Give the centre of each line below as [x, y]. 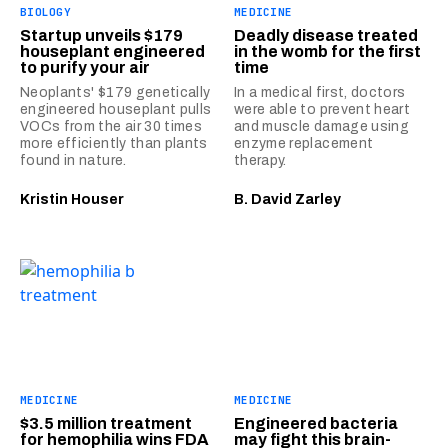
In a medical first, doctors [320, 92]
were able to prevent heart [322, 109]
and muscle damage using [322, 126]
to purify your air [85, 67]
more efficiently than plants [114, 143]
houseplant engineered [112, 51]
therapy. [260, 160]
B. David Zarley [287, 199]
